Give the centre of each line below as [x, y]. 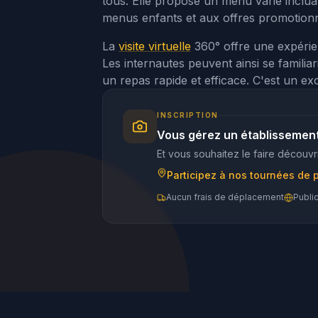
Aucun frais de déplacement [225, 197]
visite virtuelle [155, 46]
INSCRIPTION [188, 115]
